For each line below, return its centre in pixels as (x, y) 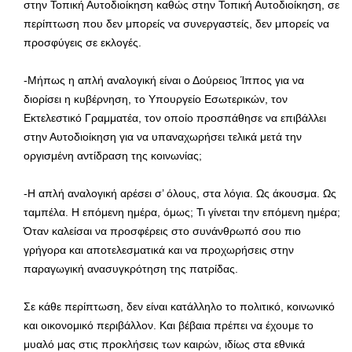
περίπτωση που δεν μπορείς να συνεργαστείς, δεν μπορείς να (176, 23)
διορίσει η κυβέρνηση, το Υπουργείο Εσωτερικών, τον (156, 99)
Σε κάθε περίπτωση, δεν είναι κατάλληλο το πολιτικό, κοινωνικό (179, 306)
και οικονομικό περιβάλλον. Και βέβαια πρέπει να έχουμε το (169, 325)
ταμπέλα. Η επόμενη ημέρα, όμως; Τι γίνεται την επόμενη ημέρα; (182, 212)
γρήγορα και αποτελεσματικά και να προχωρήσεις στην (159, 249)
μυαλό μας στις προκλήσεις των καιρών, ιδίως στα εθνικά (164, 344)
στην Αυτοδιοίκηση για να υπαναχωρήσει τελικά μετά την (163, 136)
